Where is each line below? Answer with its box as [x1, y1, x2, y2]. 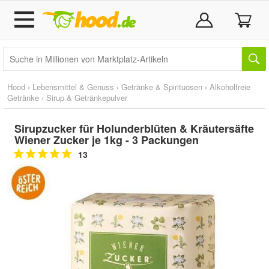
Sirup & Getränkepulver [46, 92, 127, 103]
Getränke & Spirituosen [121, 81, 202, 92]
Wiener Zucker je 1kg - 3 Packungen [14, 132, 199, 148]
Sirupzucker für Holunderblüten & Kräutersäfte [14, 121, 254, 136]
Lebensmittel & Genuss [32, 81, 114, 92]
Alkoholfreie [210, 81, 250, 92]
